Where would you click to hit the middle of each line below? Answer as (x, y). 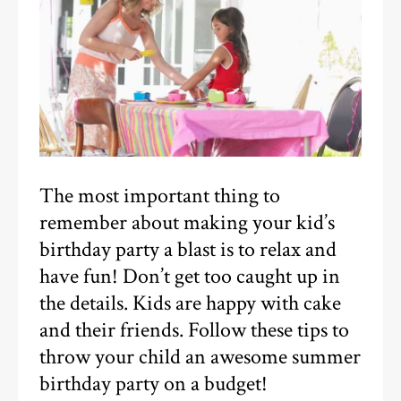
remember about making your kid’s (188, 222)
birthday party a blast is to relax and (188, 249)
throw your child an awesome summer (200, 357)
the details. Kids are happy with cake (191, 303)
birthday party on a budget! (154, 384)
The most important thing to (160, 196)
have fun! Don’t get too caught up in (190, 276)
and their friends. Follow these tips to (195, 330)
